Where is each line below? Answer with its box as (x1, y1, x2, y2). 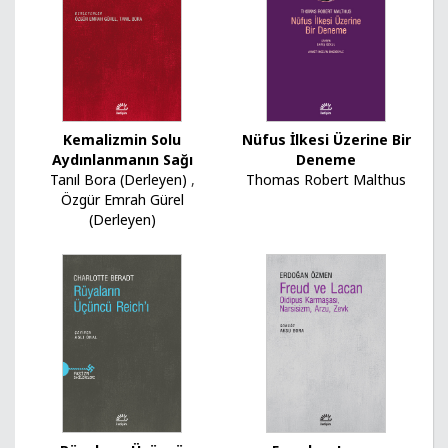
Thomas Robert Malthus (246, 169, 406, 189)
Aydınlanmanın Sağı (51, 149, 193, 169)
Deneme (296, 149, 356, 169)
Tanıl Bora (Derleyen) (49, 169, 187, 189)
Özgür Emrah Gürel (60, 189, 184, 209)
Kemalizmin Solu (63, 129, 181, 149)
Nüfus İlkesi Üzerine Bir (241, 129, 411, 149)
